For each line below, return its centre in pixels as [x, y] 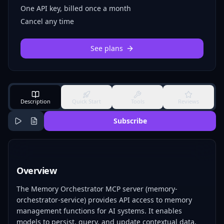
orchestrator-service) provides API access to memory [104, 200]
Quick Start [86, 101]
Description [35, 101]
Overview [37, 170]
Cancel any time [47, 21]
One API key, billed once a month [76, 8]
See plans [106, 48]
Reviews [188, 101]
